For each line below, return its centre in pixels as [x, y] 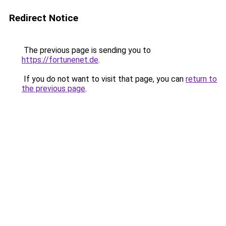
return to [201, 79]
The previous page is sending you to [86, 50]
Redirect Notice [44, 18]
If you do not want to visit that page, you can [104, 79]
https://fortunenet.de [60, 60]
